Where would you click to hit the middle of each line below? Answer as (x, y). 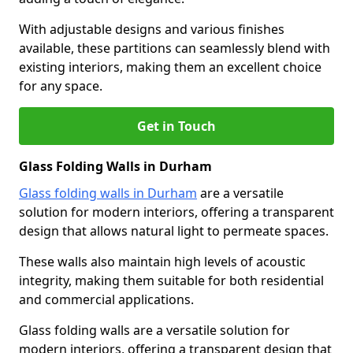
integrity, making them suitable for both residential (171, 281)
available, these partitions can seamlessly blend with (175, 48)
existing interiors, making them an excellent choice (170, 67)
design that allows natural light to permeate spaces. (174, 231)
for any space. (61, 86)
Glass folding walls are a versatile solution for (154, 330)
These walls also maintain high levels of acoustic (162, 262)
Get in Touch (176, 126)
